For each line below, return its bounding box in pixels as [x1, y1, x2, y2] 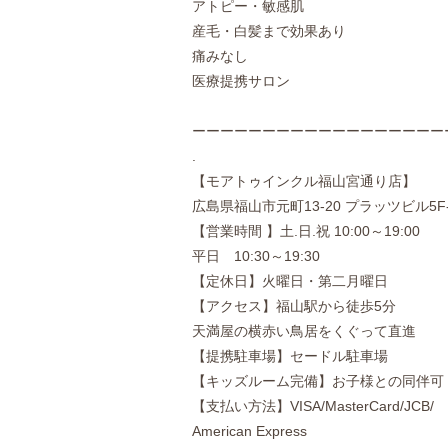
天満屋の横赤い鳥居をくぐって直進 [192, 323, 416, 339]
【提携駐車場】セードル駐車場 [192, 348, 388, 364]
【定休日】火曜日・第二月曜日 [192, 273, 388, 289]
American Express [192, 423, 307, 439]
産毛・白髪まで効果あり [192, 23, 346, 39]
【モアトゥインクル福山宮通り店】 [192, 173, 416, 189]
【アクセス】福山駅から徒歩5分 [192, 298, 396, 314]
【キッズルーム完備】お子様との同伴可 [192, 373, 444, 389]
